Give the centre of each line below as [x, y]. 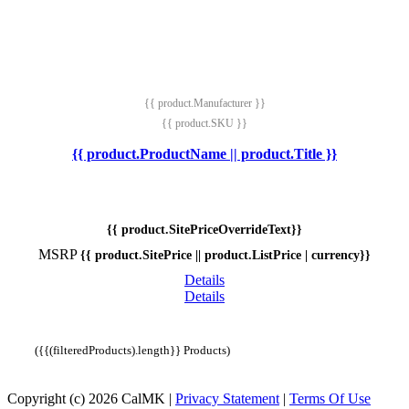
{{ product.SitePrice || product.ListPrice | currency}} [225, 256]
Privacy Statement [227, 399]
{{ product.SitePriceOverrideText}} [204, 230]
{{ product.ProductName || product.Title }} [204, 154]
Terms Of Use [330, 399]
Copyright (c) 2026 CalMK [86, 399]
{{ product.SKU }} [204, 124]
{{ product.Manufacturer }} [204, 104]
